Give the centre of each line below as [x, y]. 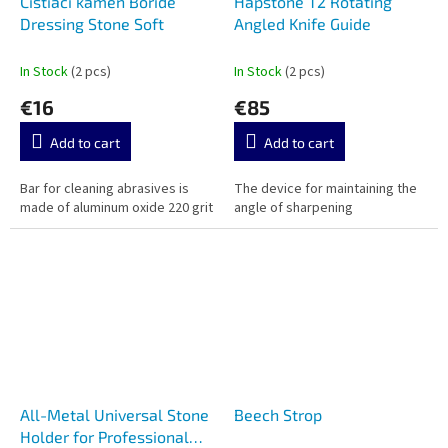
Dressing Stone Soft [92, 24]
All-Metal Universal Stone [114, 415]
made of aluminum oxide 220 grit [116, 208]
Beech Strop [278, 415]
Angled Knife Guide [302, 24]
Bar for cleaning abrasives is [104, 189]
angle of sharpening [295, 208]
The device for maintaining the [325, 189]
